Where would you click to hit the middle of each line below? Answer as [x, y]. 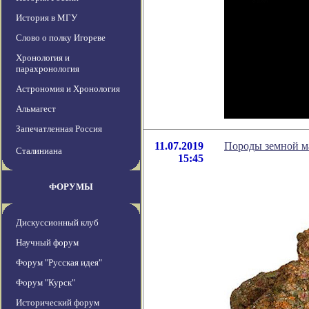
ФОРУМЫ [71, 187]
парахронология [48, 69]
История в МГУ [47, 18]
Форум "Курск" [46, 283]
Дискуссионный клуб [57, 223]
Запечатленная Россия [59, 129]
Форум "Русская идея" [59, 263]
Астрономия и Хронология [68, 89]
